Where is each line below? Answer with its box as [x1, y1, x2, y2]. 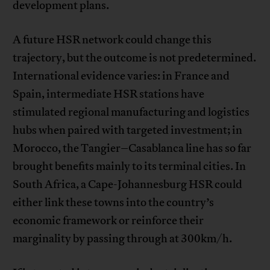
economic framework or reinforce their [13, 213, 204, 228]
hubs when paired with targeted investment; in [13, 123, 243, 138]
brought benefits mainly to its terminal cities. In [13, 159, 246, 174]
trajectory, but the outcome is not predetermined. [13, 51, 257, 66]
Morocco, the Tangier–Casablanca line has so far [13, 141, 252, 156]
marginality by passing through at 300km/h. [13, 231, 233, 246]
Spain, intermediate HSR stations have [13, 87, 205, 102]
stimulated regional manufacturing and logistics [13, 105, 250, 120]
